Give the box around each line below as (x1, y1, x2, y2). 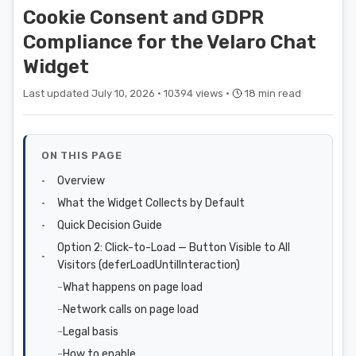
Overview (57, 174, 105, 187)
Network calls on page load (63, 303, 199, 315)
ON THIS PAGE (41, 149, 122, 161)
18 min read (242, 87, 302, 99)
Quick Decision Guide (57, 219, 162, 231)
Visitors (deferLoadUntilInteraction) (57, 258, 240, 271)
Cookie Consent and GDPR (23, 6, 264, 29)
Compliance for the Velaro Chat (23, 31, 316, 53)
